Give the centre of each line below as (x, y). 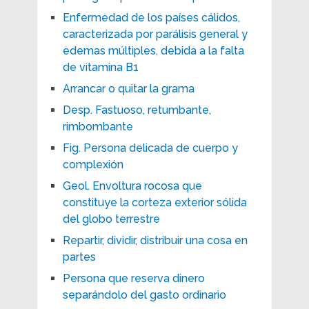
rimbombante (98, 126)
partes (79, 257)
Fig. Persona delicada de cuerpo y (150, 148)
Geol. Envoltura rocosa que (132, 186)
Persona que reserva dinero (133, 278)
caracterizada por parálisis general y (155, 34)
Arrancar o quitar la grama (128, 88)
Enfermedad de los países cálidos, (151, 17)
